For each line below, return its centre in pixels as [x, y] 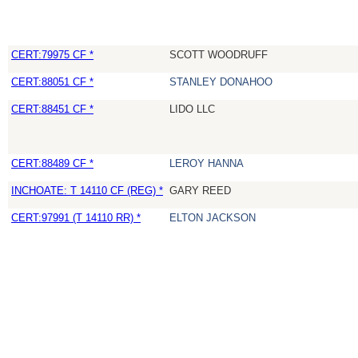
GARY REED [200, 191]
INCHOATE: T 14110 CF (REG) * [87, 191]
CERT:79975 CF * [52, 55]
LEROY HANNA [207, 164]
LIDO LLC [192, 109]
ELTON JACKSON [213, 218]
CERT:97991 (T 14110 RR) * [76, 218]
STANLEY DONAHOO [221, 82]
